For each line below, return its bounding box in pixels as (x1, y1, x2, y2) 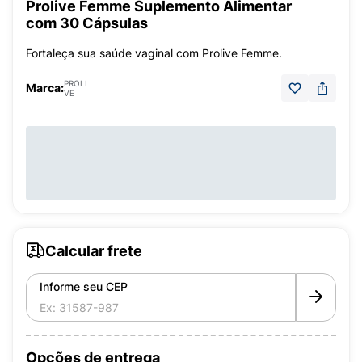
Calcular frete (45, 242, 142, 259)
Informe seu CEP (40, 280, 128, 293)
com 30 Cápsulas (26, 15, 148, 32)
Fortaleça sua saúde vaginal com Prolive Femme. (26, 46, 282, 60)
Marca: (26, 81, 64, 95)
